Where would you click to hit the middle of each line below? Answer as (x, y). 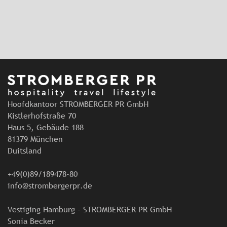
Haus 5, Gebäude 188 (46, 127)
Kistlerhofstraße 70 (42, 116)
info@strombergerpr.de (50, 186)
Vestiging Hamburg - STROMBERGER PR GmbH (90, 210)
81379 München (35, 139)
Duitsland (25, 151)
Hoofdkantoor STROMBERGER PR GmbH (78, 104)
